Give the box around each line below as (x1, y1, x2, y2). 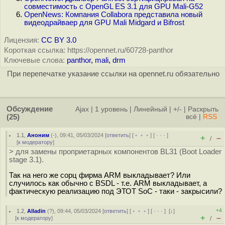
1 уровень (95, 105, 128, 113)
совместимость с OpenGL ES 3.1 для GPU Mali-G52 (24, 3, 203, 11)
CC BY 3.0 (41, 36, 76, 44)
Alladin (27, 208, 46, 214)
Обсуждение (7, 105, 53, 113)
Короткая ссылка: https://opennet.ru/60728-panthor (4, 46, 173, 54)
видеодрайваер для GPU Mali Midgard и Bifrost (24, 19, 184, 27)
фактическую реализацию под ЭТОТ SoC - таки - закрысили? (9, 187, 222, 195)
